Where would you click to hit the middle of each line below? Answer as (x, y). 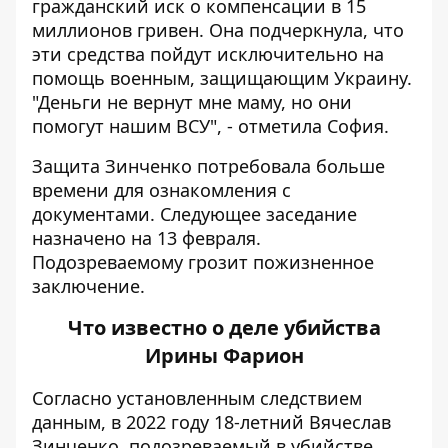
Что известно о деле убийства (224, 327)
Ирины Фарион (224, 355)
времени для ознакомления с (161, 189)
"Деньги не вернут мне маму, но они (192, 101)
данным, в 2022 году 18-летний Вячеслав (211, 421)
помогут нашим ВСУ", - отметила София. (210, 125)
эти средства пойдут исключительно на (208, 53)
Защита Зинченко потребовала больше (208, 165)
